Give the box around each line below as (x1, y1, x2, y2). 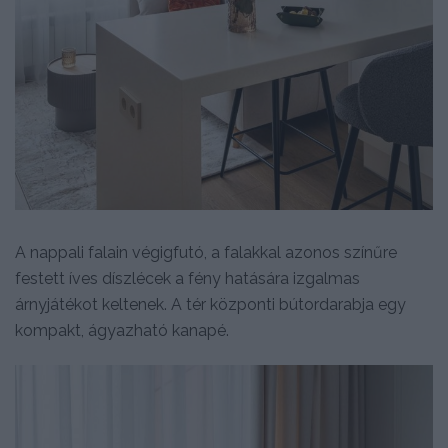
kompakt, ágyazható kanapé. (15, 321, 229, 341)
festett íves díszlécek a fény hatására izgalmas (15, 269, 360, 289)
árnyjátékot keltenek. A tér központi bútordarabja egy (15, 295, 406, 315)
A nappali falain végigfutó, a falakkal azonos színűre (15, 243, 397, 263)
